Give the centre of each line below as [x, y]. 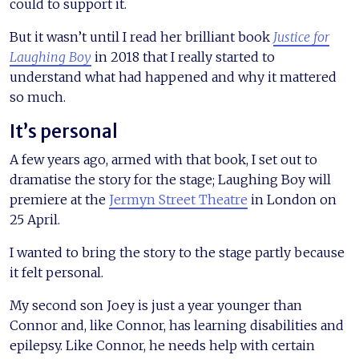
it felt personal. [56, 272]
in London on [292, 199]
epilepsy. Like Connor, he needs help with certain [162, 345]
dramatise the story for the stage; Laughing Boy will [170, 179]
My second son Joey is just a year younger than [156, 305]
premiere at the [59, 199]
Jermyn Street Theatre [178, 199]
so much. [38, 97]
